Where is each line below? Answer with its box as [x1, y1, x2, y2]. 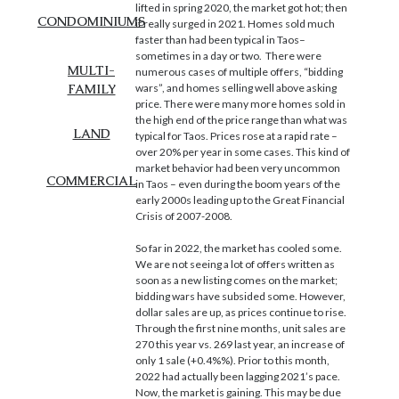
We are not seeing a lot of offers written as [135, 256, 335, 271]
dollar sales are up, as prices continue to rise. [135, 305, 346, 319]
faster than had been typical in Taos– [135, 32, 305, 46]
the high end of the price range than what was [135, 112, 347, 126]
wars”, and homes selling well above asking [135, 80, 337, 94]
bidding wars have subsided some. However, [135, 289, 346, 303]
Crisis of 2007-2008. [135, 208, 234, 223]
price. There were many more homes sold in [135, 96, 346, 110]
